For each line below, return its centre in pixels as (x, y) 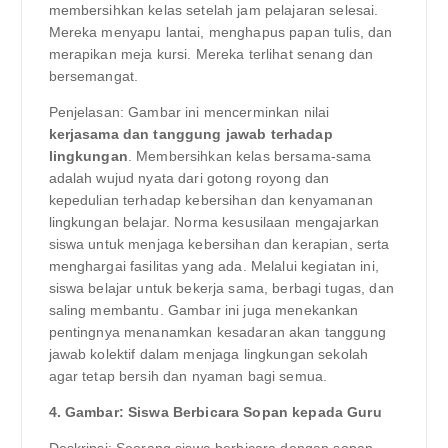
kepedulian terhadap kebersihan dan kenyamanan (210, 200)
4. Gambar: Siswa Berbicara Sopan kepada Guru (215, 412)
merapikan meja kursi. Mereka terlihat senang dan (211, 54)
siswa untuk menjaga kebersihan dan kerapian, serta (219, 244)
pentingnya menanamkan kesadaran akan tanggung (217, 332)
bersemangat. (93, 76)
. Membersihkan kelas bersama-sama (249, 156)
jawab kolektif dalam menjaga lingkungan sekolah (208, 354)
